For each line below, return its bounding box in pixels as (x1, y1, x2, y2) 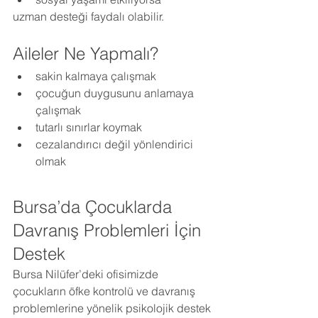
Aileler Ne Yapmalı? (13, 43, 158, 64)
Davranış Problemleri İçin (13, 219, 206, 241)
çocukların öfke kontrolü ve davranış (13, 283, 198, 298)
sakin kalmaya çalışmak (35, 68, 156, 83)
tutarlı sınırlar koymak (35, 119, 142, 134)
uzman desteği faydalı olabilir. (13, 9, 164, 23)
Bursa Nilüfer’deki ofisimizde (13, 266, 161, 281)
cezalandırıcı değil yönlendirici (35, 136, 196, 151)
